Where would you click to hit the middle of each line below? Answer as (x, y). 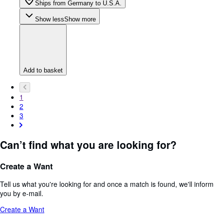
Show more (80, 19)
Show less (50, 19)
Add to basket (43, 70)
